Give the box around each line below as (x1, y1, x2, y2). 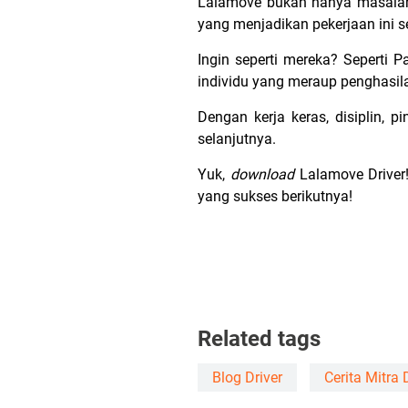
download (229, 166, 300, 183)
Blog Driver (212, 369, 282, 386)
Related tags (198, 326, 321, 352)
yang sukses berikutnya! (198, 188, 352, 205)
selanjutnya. (198, 130, 280, 148)
